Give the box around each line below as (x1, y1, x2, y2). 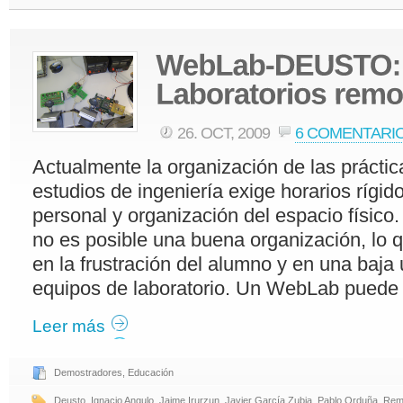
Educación (128, 366, 174, 378)
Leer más (32, 316, 105, 336)
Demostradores (54, 366, 122, 378)
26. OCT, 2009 (176, 123, 273, 142)
